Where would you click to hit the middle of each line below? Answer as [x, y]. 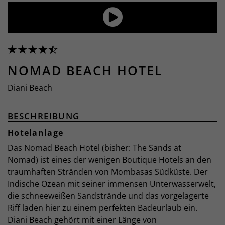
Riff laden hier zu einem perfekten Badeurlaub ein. [102, 208]
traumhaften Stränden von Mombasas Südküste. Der [108, 172]
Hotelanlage [36, 132]
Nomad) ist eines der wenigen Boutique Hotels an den [109, 159]
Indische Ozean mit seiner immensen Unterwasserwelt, [112, 184]
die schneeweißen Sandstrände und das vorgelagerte [108, 196]
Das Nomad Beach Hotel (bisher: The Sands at [94, 147]
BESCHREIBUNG [44, 116]
